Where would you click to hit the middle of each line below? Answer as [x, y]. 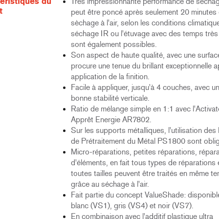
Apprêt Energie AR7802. [111, 120]
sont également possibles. [114, 44]
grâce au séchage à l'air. [110, 184]
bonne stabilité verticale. [110, 98]
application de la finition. [110, 77]
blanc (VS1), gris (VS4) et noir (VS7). [132, 206]
